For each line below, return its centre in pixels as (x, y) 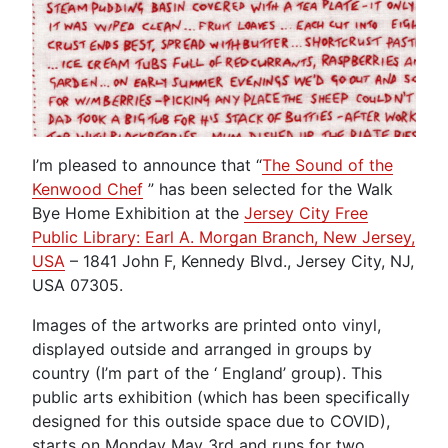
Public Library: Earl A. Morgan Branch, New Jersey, (223, 236)
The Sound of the (327, 164)
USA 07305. (77, 284)
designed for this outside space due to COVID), (211, 420)
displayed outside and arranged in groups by (202, 348)
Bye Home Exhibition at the (138, 212)
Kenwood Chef (87, 188)
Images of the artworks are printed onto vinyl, (206, 324)
